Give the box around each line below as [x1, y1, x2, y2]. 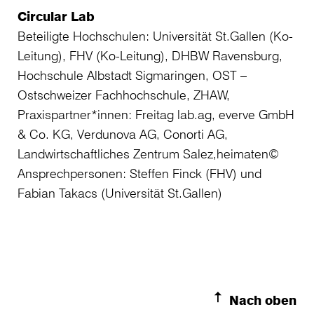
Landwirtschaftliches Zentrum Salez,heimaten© [18, 146, 279, 162]
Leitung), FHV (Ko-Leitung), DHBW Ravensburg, [18, 48, 282, 64]
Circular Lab [18, 8, 95, 25]
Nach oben [229, 292, 296, 308]
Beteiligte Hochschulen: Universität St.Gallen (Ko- [18, 28, 293, 44]
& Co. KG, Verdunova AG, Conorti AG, [18, 126, 228, 142]
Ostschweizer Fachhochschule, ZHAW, [18, 87, 230, 103]
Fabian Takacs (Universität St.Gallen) [18, 185, 222, 201]
